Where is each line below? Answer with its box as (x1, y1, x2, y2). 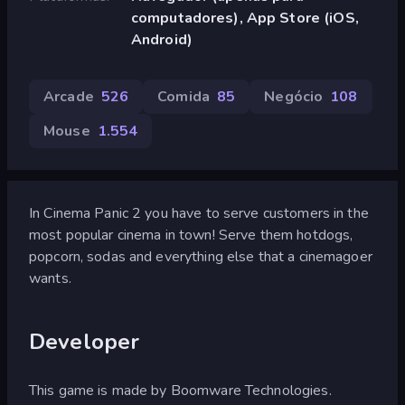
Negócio (264, 86, 324, 107)
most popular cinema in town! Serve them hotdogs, (29, 224, 353, 245)
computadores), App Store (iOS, (130, 7, 359, 28)
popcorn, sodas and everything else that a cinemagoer (29, 246, 372, 267)
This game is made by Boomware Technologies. (29, 380, 332, 400)
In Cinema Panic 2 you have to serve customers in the (29, 202, 369, 223)
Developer (29, 326, 140, 356)
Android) (130, 29, 193, 50)
